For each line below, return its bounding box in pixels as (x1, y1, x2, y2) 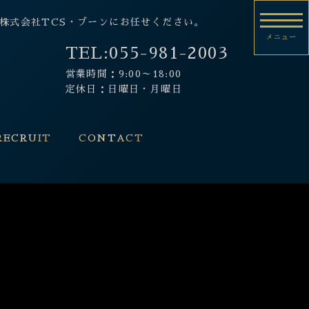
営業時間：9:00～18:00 (65, 69, 182, 79)
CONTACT (79, 133, 144, 143)
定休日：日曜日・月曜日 (65, 84, 182, 94)
